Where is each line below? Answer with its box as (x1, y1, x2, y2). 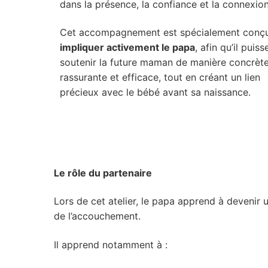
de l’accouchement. (54, 210, 141, 223)
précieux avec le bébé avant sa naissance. (60, 86, 251, 99)
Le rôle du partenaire (54, 166, 152, 179)
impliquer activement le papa (60, 41, 195, 54)
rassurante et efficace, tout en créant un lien (60, 71, 260, 84)
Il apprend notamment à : (54, 239, 167, 251)
